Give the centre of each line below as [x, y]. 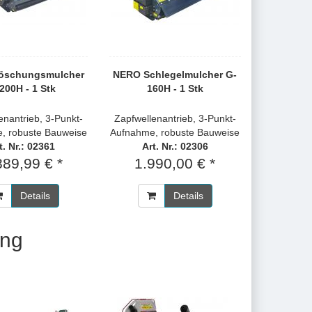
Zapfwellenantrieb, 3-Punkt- [175, 118]
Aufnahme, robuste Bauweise [175, 132]
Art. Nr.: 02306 [175, 146]
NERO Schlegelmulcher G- [175, 75]
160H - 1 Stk [175, 88]
